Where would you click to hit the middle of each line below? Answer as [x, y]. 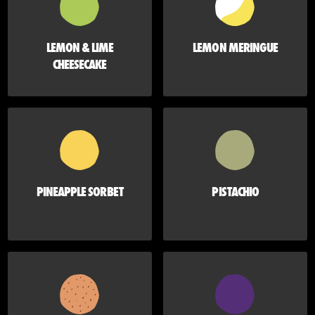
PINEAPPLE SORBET [80, 192]
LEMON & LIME [80, 48]
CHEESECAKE [80, 65]
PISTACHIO [235, 192]
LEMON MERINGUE [235, 48]
